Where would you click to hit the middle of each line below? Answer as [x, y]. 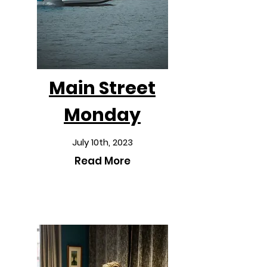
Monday [102, 115]
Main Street [102, 88]
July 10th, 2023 [102, 142]
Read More [102, 161]
